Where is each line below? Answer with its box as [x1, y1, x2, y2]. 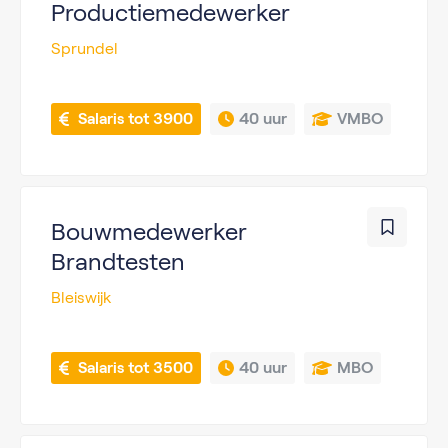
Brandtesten [51, 248, 185, 275]
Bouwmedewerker [51, 218, 247, 245]
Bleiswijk [51, 289, 111, 306]
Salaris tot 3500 [78, 359, 193, 376]
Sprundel [51, 40, 118, 57]
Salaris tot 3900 [78, 110, 193, 127]
